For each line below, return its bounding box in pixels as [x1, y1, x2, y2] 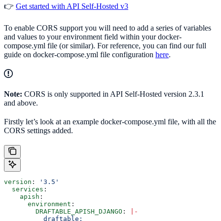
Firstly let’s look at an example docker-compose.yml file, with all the [4, 117, 216, 126]
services [4, 185, 43, 193]
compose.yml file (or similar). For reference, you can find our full [4, 41, 206, 50]
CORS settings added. [4, 126, 75, 135]
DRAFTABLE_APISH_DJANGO [4, 208, 122, 216]
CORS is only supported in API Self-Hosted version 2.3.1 [22, 90, 204, 99]
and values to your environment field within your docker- [4, 33, 182, 41]
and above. [4, 99, 40, 108]
